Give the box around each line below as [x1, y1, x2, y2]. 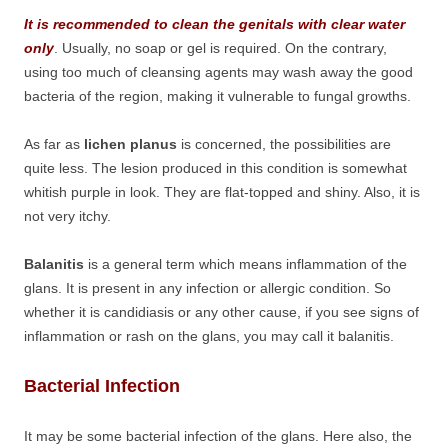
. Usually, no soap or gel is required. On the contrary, [54, 40, 387, 56]
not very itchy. [24, 208, 111, 224]
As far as [24, 136, 80, 152]
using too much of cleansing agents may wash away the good [24, 64, 413, 80]
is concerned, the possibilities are [177, 136, 391, 152]
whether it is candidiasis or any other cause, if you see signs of [24, 304, 419, 320]
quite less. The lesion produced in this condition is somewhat [24, 160, 407, 176]
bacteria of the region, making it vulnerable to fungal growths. [24, 88, 411, 104]
